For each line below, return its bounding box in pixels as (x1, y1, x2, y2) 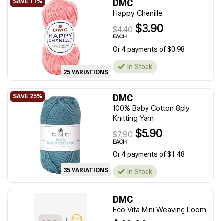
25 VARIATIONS (63, 69, 108, 75)
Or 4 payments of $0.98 (113, 45, 184, 53)
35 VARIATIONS (63, 167, 108, 174)
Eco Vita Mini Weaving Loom (113, 205, 206, 214)
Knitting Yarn (113, 113, 154, 123)
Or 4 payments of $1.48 (113, 150, 184, 158)
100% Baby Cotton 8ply (113, 103, 190, 112)
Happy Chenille (113, 8, 163, 18)
